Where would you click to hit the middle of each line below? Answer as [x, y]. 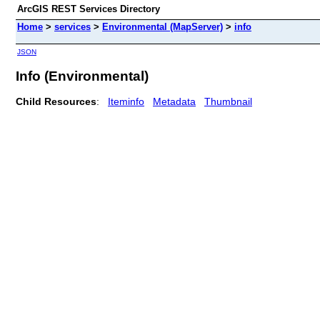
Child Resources [56, 101]
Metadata [174, 101]
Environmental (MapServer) [162, 27]
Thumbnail [228, 101]
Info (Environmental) [82, 76]
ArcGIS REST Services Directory [89, 9]
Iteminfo [126, 101]
